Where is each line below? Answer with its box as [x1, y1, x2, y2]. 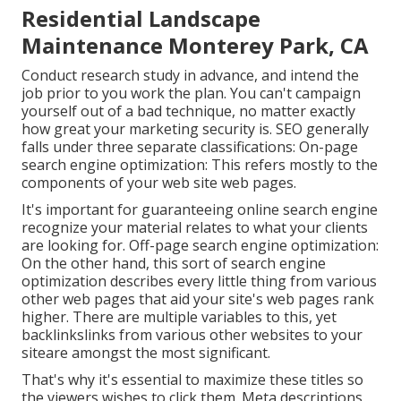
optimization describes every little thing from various [21, 271, 377, 292]
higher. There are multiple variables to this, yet [21, 307, 337, 328]
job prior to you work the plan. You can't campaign [21, 83, 361, 104]
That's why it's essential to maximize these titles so [21, 370, 363, 390]
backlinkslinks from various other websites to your [21, 325, 363, 346]
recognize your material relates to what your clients [21, 218, 368, 238]
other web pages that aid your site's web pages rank [21, 289, 374, 310]
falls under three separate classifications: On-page [21, 137, 358, 158]
